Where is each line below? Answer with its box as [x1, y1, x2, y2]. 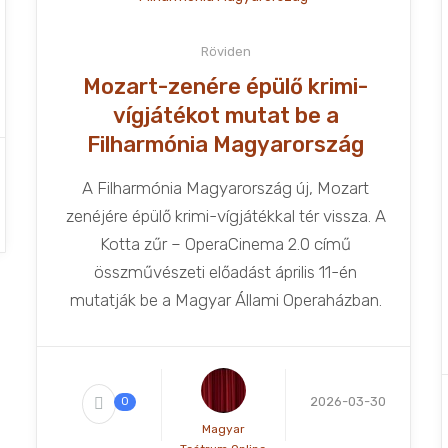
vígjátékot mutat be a [112, 102, 339, 129]
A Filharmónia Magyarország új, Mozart [82, 178, 370, 198]
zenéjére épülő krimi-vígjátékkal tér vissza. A [65, 206, 386, 226]
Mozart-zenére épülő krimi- [83, 73, 369, 100]
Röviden [200, 44, 251, 59]
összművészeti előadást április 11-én [94, 262, 358, 282]
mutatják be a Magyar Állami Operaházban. [69, 290, 382, 310]
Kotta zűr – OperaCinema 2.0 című [100, 234, 352, 254]
